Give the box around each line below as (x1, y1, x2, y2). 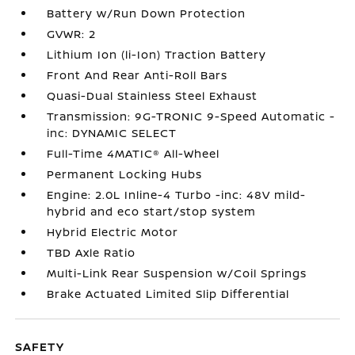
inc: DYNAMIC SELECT (47, 124, 177, 140)
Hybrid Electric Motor (47, 223, 179, 239)
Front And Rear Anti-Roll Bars (47, 67, 228, 82)
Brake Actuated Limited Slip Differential (47, 285, 290, 301)
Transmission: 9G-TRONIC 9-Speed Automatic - (47, 108, 336, 124)
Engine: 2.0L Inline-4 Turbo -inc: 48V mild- (47, 186, 307, 202)
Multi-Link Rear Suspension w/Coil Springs (47, 265, 307, 281)
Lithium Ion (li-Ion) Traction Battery (47, 46, 267, 62)
